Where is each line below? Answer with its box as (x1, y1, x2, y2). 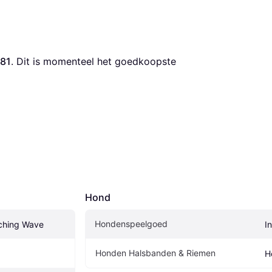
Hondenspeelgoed (95, 218, 168, 229)
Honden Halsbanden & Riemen (95, 247, 216, 258)
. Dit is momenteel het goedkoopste (11, 55, 176, 67)
